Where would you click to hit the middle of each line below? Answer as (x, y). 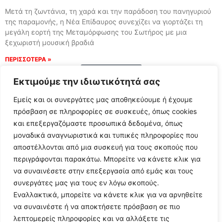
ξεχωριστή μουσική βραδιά (50, 42)
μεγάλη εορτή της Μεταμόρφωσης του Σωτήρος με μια (96, 32)
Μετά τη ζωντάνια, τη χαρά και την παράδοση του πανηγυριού (108, 11)
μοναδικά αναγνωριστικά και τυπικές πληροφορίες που (106, 135)
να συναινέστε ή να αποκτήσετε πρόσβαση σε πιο (97, 206)
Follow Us (111, 200)
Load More (111, 74)
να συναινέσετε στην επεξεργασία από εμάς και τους (103, 171)
